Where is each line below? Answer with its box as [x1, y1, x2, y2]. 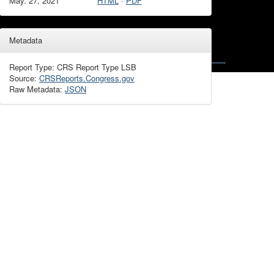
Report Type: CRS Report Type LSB [9, 61, 136, 73]
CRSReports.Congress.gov [39, 72, 135, 84]
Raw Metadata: [9, 83, 65, 95]
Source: [9, 72, 39, 84]
